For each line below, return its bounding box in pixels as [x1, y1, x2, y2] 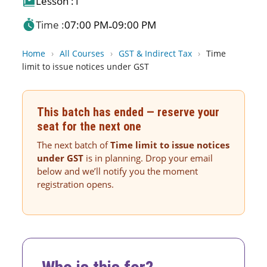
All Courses [60, 48, 105, 60]
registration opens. [37, 178, 114, 191]
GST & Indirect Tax [119, 48, 193, 60]
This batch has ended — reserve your [37, 105, 220, 120]
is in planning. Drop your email [83, 152, 213, 164]
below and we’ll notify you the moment [37, 165, 198, 178]
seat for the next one [37, 119, 142, 134]
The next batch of [37, 139, 111, 151]
